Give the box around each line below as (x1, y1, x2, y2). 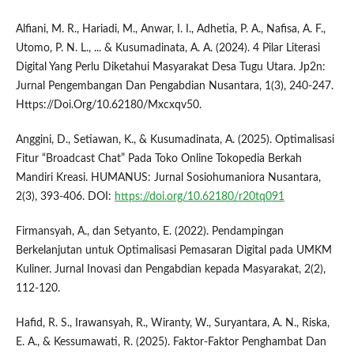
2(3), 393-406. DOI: (15, 191, 115, 203)
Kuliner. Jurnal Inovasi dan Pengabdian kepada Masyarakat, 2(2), (15, 264, 326, 276)
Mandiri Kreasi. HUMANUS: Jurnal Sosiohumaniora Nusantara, (15, 172, 321, 184)
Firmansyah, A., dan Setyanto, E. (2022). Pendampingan (15, 226, 284, 238)
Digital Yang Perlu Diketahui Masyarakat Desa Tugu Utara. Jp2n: (15, 62, 326, 73)
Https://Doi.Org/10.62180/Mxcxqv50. (15, 100, 201, 111)
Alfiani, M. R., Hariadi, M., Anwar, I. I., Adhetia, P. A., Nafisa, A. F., (15, 24, 326, 36)
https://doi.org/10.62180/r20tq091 (114, 191, 284, 203)
